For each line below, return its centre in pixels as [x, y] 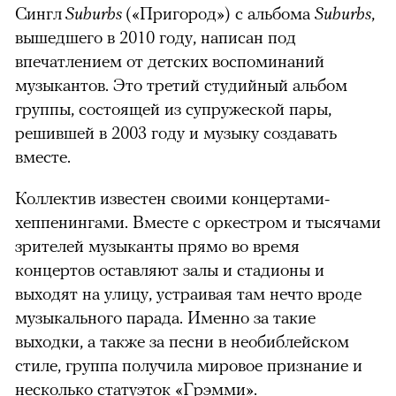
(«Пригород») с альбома [220, 12]
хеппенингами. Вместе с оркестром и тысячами [198, 221]
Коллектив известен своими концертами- [172, 197]
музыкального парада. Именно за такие [165, 316]
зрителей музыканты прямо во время [157, 245]
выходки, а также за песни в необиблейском [182, 340]
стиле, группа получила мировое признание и [189, 364]
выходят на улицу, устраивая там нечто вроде [188, 293]
